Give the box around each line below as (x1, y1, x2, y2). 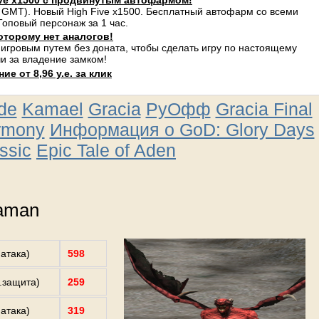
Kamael (21, 99, 83, 119)
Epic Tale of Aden (36, 140, 176, 160)
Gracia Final (215, 99, 313, 119)
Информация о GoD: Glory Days (49, 120, 315, 140)
